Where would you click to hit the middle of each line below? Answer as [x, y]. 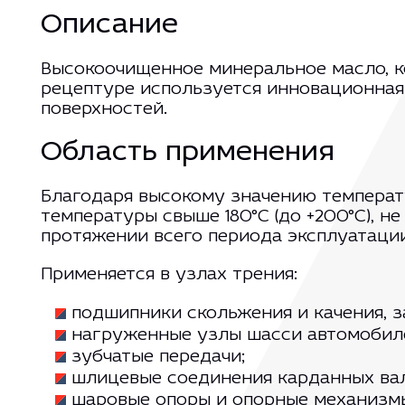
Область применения [187, 153]
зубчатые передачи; [158, 357]
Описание [109, 25]
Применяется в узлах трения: [171, 274]
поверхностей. [104, 109]
